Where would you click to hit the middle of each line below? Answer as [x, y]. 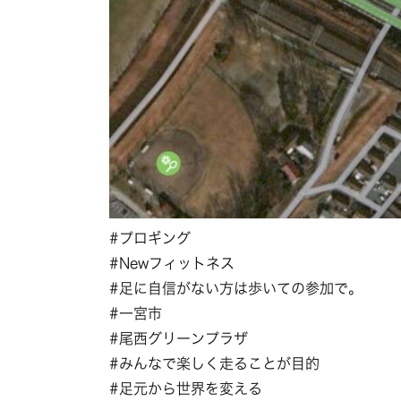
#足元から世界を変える [186, 388]
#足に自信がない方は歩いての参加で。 [236, 288]
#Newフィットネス [172, 263]
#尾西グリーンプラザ [179, 338]
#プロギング [150, 238]
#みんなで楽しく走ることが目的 [214, 363]
